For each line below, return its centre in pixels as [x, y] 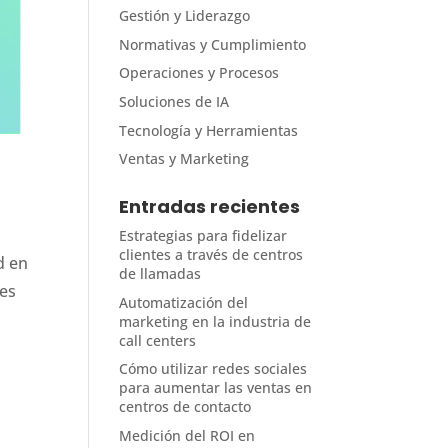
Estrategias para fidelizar [203, 236]
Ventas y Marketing [184, 159]
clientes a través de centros [211, 255]
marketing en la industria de [215, 321]
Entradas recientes [210, 207]
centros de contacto [185, 407]
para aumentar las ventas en [216, 388]
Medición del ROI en [187, 435]
